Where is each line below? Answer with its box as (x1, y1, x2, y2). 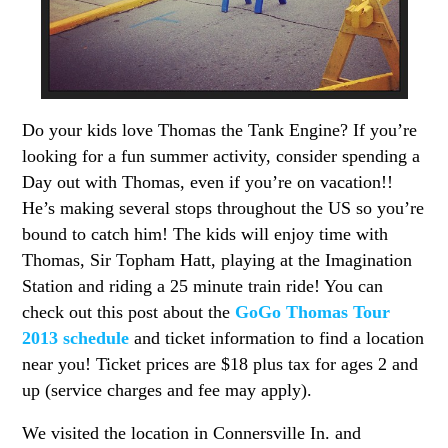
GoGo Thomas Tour (235, 301, 391, 322)
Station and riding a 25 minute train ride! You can (22, 275, 384, 296)
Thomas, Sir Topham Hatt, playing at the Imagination (22, 249, 413, 270)
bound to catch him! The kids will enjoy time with (22, 223, 389, 244)
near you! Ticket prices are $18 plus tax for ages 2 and (22, 353, 419, 374)
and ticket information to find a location (129, 327, 425, 348)
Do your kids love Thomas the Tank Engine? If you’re (22, 119, 418, 140)
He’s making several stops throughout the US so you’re (22, 197, 425, 218)
